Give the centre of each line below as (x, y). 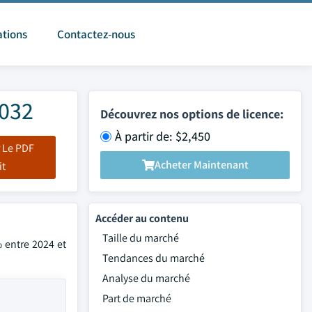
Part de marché (137, 298)
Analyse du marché (146, 278)
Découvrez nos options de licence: (192, 114)
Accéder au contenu (142, 218)
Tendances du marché (154, 258)
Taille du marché (141, 238)
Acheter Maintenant (201, 165)
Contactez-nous (96, 34)
